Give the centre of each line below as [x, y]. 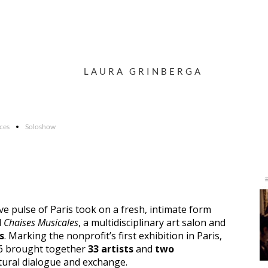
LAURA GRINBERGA [143, 71]
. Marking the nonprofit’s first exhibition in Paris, [113, 236]
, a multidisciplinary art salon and [152, 223]
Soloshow [40, 127]
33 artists [111, 249]
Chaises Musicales [41, 223]
